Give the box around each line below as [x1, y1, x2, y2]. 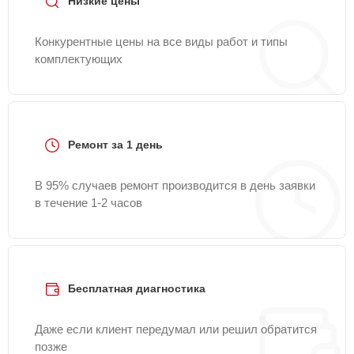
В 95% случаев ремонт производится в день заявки [35, 179, 315, 192]
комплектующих [35, 52, 122, 66]
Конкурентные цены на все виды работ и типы [35, 35, 288, 48]
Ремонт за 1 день [68, 138, 163, 151]
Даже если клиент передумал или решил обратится [35, 322, 317, 336]
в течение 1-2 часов [35, 196, 142, 209]
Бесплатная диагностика [68, 282, 205, 295]
